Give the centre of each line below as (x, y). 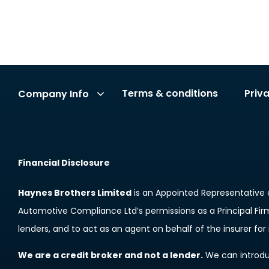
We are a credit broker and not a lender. (110, 255)
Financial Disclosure (64, 162)
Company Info (53, 94)
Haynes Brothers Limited (75, 192)
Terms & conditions (170, 94)
